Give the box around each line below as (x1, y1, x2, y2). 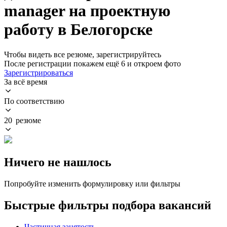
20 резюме (4, 116, 41, 125)
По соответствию (4, 96, 64, 105)
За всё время (4, 77, 47, 86)
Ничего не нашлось (4, 155, 111, 169)
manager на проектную (4, 2, 170, 20)
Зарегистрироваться (4, 68, 73, 77)
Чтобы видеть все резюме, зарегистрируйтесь (4, 50, 161, 59)
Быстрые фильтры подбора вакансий (4, 198, 211, 212)
